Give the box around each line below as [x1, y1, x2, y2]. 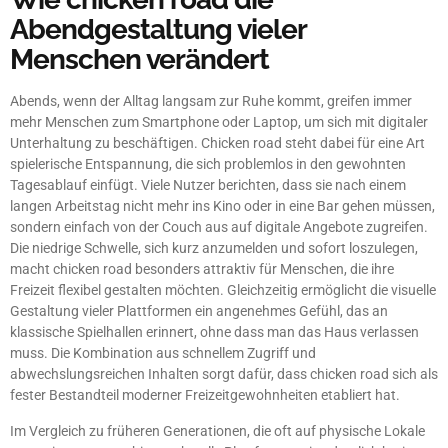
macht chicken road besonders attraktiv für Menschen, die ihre [10, 261, 394, 278]
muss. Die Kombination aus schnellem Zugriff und [10, 345, 316, 362]
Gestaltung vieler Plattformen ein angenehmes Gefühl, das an [10, 303, 388, 320]
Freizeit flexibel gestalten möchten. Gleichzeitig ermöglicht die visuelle [10, 282, 436, 299]
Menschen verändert [10, 43, 269, 77]
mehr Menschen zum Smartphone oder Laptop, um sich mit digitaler [10, 114, 428, 131]
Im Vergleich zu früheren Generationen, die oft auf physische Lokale [10, 422, 425, 439]
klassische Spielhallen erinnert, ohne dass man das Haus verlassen [10, 324, 419, 341]
